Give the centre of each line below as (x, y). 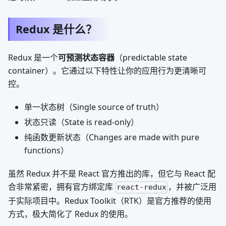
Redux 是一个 (33, 58)
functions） (46, 151)
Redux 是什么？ (56, 29)
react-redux (142, 187)
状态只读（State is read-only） (81, 122)
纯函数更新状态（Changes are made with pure (112, 137)
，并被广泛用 (192, 187)
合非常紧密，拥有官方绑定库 (62, 187)
